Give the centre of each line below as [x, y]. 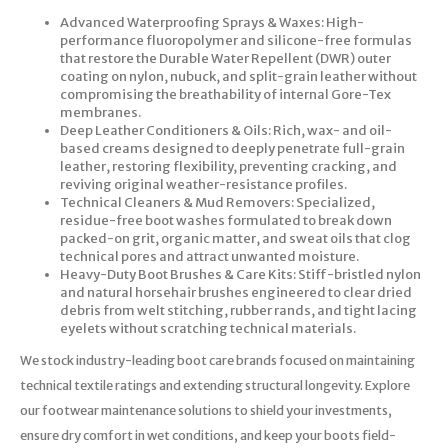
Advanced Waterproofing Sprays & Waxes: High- [212, 23]
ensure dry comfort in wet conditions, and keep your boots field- [208, 436]
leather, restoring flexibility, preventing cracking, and [228, 167]
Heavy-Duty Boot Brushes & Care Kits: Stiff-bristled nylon [240, 275]
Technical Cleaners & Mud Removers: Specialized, [217, 203]
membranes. [100, 113]
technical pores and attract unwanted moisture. [209, 257]
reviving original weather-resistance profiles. [203, 185]
